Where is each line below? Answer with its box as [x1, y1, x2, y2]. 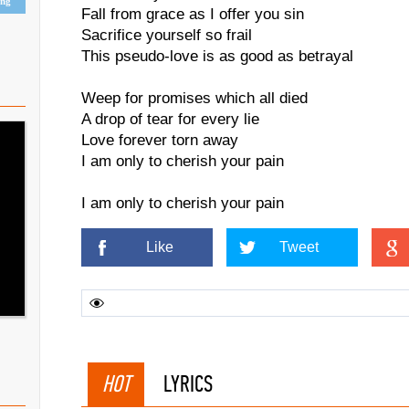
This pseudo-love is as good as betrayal [81, 47, 353, 65]
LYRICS [163, 370, 213, 398]
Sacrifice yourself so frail [81, 26, 252, 44]
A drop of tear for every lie [81, 110, 259, 128]
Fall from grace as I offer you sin [81, 5, 304, 23]
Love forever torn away [81, 131, 238, 149]
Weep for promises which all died [81, 89, 308, 107]
